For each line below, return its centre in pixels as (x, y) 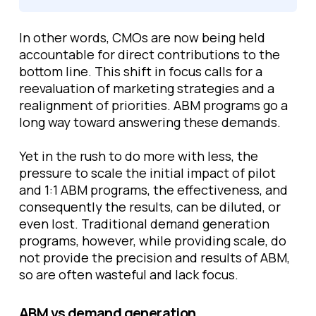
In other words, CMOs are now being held (142, 37)
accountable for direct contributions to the (150, 54)
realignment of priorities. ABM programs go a (153, 105)
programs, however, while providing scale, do (153, 241)
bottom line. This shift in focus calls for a (141, 71)
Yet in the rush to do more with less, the (139, 156)
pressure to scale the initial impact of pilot (147, 173)
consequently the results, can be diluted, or (150, 207)
